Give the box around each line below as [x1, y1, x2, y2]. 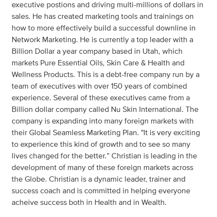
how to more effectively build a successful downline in [12, 24, 196, 32]
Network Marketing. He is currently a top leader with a [12, 36, 193, 44]
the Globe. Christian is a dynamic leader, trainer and [12, 175, 186, 183]
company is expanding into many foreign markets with [12, 117, 194, 125]
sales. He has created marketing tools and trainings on [12, 13, 194, 20]
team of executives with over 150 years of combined [12, 82, 187, 90]
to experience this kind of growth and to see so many [12, 140, 190, 148]
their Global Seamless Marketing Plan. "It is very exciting [12, 129, 200, 137]
